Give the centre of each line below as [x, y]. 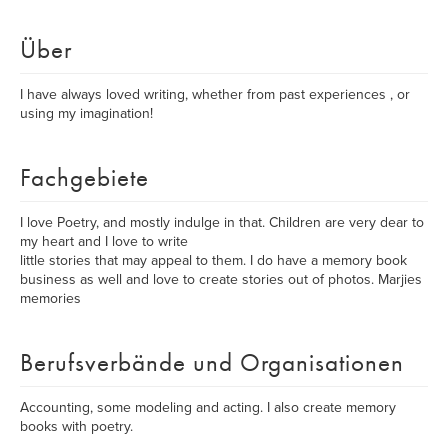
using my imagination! [86, 113]
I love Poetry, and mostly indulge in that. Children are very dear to [222, 222]
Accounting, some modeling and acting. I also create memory [208, 407]
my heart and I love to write [104, 241]
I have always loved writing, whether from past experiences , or [215, 94]
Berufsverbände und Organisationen [212, 362]
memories [50, 298]
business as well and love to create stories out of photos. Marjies [221, 279]
